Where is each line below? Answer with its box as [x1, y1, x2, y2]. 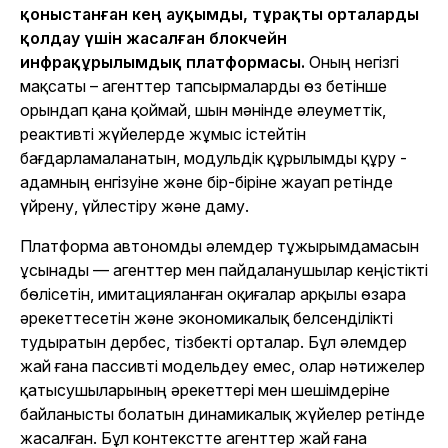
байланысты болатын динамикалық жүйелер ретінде [20, 404, 425, 425]
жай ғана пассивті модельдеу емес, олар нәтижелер [20, 356, 425, 377]
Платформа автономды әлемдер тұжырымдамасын [20, 236, 419, 257]
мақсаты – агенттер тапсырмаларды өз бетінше [20, 76, 387, 97]
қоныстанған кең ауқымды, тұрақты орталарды [20, 4, 419, 25]
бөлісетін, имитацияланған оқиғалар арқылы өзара [20, 284, 406, 305]
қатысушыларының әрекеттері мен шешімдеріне [20, 380, 390, 401]
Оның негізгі [305, 52, 399, 73]
